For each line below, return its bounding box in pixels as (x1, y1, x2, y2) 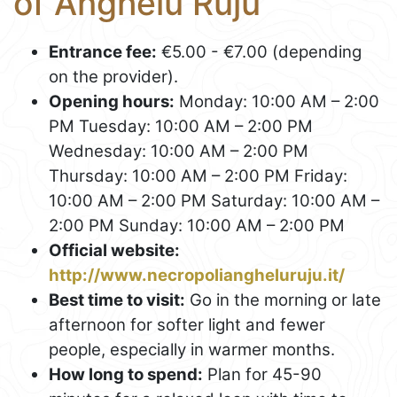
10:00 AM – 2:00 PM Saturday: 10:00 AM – (49, 190, 379, 211)
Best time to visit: (49, 289, 185, 310)
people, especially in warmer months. (49, 339, 335, 360)
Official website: (49, 239, 180, 261)
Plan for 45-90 (203, 363, 322, 385)
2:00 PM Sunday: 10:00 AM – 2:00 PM (49, 214, 345, 236)
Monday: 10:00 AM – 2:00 (175, 90, 379, 112)
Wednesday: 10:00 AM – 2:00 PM (49, 140, 308, 161)
